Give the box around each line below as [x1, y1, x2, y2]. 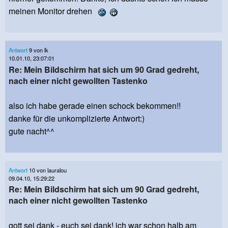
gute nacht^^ [9, 125, 54, 137]
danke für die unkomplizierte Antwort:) [9, 112, 145, 124]
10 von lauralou [27, 165, 67, 174]
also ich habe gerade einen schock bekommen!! [9, 99, 181, 111]
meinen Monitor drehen [9, 5, 98, 17]
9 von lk [27, 46, 48, 54]
